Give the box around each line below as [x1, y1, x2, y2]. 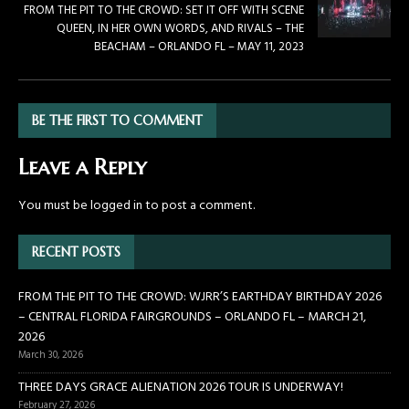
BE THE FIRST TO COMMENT [32, 112, 203, 130]
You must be [18, 195, 90, 217]
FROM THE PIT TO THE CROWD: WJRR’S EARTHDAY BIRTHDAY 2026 [18, 287, 382, 309]
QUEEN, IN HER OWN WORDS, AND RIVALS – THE [57, 19, 304, 39]
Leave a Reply [18, 153, 146, 182]
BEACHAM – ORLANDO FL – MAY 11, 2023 [94, 37, 304, 58]
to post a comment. [142, 195, 255, 217]
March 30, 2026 [18, 347, 83, 364]
